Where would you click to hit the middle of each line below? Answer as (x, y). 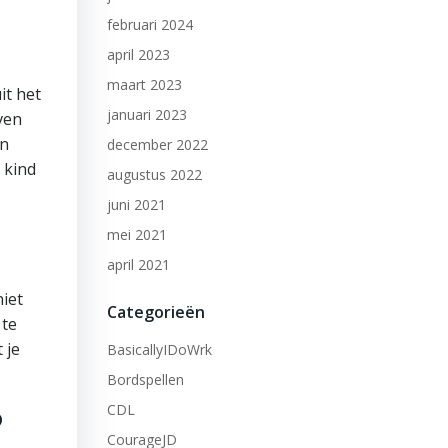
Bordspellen (145, 379)
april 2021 (138, 264)
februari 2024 (149, 24)
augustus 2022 (154, 174)
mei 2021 (136, 234)
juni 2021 (136, 204)
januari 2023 (146, 114)
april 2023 (138, 54)
